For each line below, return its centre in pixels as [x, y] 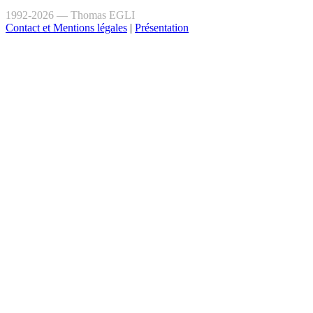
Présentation [162, 28]
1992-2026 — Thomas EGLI [70, 15]
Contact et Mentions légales [66, 28]
